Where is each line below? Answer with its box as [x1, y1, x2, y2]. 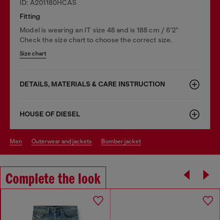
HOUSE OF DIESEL [20, 110, 80, 118]
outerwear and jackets [36, 137, 92, 145]
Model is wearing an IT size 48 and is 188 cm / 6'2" [20, 26, 179, 34]
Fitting [20, 12, 41, 20]
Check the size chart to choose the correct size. [20, 35, 172, 44]
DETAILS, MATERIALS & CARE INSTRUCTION [20, 80, 165, 88]
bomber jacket [105, 137, 141, 145]
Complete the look [5, 171, 101, 188]
